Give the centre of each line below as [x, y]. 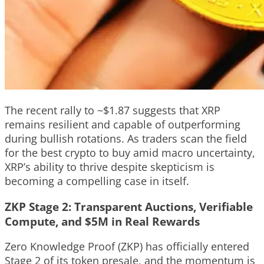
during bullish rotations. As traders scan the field [126, 138]
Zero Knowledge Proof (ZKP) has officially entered [127, 247]
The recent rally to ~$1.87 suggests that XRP [113, 110]
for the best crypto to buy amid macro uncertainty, [130, 152]
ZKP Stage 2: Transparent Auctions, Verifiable [129, 206]
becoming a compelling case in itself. [97, 181]
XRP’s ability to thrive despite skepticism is [110, 166]
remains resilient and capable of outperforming [123, 124]
